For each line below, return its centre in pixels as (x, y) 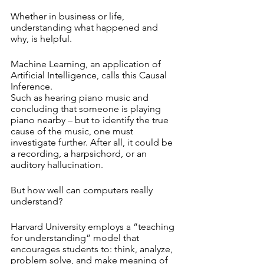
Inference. (33, 86)
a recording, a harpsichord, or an (80, 154)
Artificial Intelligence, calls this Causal (90, 75)
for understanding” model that (76, 238)
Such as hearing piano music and (81, 98)
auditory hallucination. (57, 165)
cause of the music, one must (73, 131)
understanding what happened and (85, 27)
